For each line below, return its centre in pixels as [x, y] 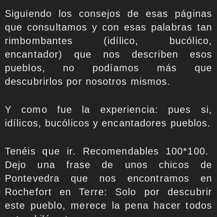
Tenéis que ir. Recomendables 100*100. [108, 151]
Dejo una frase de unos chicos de [108, 164]
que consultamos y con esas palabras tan [108, 27]
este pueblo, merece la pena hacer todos [108, 205]
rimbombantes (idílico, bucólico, [108, 40]
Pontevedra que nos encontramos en [108, 178]
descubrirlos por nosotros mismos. [88, 81]
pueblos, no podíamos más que [108, 68]
